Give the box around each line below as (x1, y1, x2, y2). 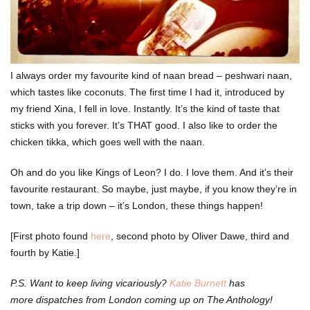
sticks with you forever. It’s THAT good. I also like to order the (10, 120, 277, 131)
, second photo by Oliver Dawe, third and (111, 230, 289, 242)
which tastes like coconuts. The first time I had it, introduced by (10, 86, 284, 98)
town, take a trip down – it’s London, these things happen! (10, 200, 263, 212)
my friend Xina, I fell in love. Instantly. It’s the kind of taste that (10, 103, 280, 115)
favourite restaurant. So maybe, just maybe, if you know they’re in (10, 183, 297, 195)
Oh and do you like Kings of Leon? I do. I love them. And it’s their (10, 167, 293, 179)
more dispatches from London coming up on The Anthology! (10, 294, 273, 306)
